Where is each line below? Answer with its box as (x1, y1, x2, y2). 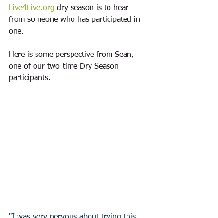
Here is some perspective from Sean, (9, 51, 136, 59)
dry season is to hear (54, 4, 131, 12)
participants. (9, 74, 53, 82)
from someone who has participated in (9, 16, 143, 24)
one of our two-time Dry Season (9, 63, 121, 71)
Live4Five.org (9, 4, 54, 12)
